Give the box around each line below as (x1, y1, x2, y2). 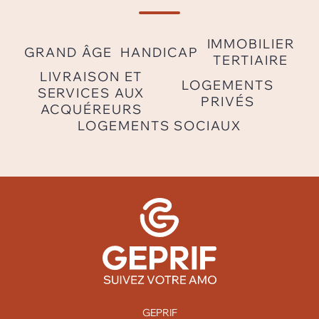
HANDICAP (120, 43, 199, 61)
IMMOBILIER (206, 36, 295, 52)
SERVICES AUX (37, 85, 145, 101)
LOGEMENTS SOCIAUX (78, 117, 241, 134)
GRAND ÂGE (24, 43, 113, 61)
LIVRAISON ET (39, 68, 143, 85)
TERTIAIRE (213, 52, 288, 68)
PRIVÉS (201, 93, 255, 110)
